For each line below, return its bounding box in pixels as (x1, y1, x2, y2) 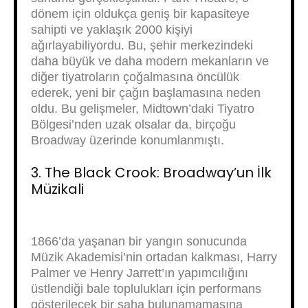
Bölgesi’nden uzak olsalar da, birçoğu (31, 118, 236, 131)
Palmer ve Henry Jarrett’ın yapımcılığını (31, 266, 248, 280)
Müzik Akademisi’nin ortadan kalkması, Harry (31, 250, 277, 264)
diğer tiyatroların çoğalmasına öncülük (31, 70, 239, 84)
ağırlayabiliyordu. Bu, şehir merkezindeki (31, 38, 253, 52)
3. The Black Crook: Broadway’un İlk (31, 163, 272, 182)
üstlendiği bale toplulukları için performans (31, 282, 261, 296)
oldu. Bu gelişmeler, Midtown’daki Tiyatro (31, 102, 254, 115)
